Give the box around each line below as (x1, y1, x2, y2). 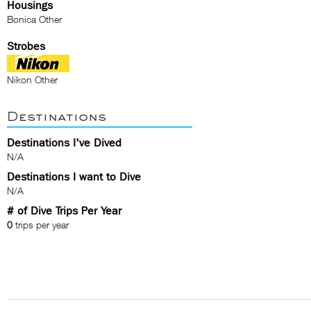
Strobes (7, 40, 45, 53)
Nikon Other (7, 74, 58, 85)
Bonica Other (7, 13, 62, 25)
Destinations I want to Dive (7, 170, 141, 183)
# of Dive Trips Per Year (7, 204, 121, 217)
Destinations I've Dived (7, 136, 121, 149)
